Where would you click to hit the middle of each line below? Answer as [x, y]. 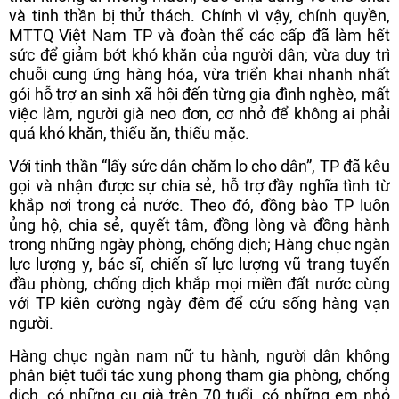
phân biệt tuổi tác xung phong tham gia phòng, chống [199, 375]
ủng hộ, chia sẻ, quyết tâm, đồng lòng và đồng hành [199, 225]
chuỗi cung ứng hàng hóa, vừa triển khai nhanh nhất [199, 74]
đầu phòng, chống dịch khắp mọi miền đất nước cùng [199, 284]
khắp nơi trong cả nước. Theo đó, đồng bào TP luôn [199, 205]
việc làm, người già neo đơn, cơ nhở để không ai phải [199, 114]
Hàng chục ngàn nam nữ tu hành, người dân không [199, 356]
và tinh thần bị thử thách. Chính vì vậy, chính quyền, [199, 16]
